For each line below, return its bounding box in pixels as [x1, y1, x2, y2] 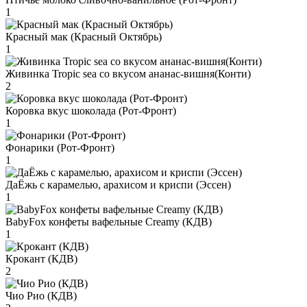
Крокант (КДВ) [5, 252, 77, 265]
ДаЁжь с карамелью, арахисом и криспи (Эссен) [5, 178, 231, 191]
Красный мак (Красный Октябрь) [5, 30, 162, 42]
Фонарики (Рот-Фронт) [5, 141, 114, 153]
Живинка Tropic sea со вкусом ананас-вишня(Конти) [5, 67, 251, 79]
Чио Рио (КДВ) [5, 289, 77, 302]
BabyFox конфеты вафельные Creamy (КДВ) [5, 215, 212, 228]
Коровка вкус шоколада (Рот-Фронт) [5, 104, 176, 116]
